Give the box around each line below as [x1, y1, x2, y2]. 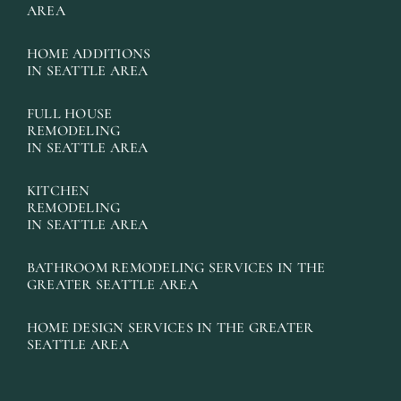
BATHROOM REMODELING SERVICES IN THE [26, 258, 326, 277]
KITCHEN [26, 181, 90, 200]
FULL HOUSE [26, 104, 113, 123]
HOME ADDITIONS [26, 44, 151, 63]
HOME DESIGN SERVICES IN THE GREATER [26, 318, 314, 337]
